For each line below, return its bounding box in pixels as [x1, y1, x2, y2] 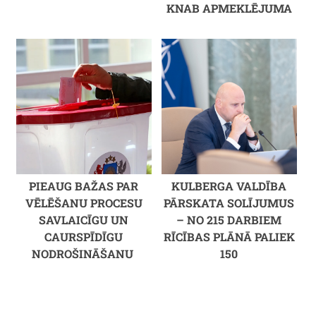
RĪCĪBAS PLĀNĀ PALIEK [163, 229, 295, 244]
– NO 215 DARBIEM [176, 212, 282, 227]
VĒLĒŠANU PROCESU [25, 195, 142, 210]
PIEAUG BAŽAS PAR [29, 178, 139, 193]
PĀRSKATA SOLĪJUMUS [164, 195, 295, 210]
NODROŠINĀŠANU [31, 245, 136, 261]
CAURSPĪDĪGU [44, 229, 123, 244]
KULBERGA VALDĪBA [171, 178, 287, 193]
